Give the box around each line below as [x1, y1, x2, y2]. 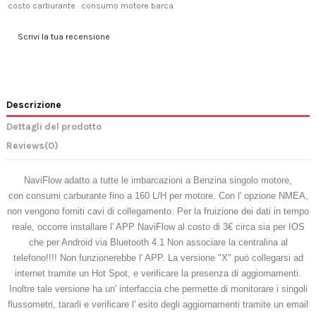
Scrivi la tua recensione [18, 31, 110, 42]
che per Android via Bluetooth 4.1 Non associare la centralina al [28, 237, 288, 248]
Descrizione [6, 98, 61, 110]
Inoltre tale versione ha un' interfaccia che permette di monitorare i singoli [8, 284, 308, 295]
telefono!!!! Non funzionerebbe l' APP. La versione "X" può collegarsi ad [13, 253, 303, 264]
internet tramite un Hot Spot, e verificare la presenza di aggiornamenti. [15, 268, 301, 279]
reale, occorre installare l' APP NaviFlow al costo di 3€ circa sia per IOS [11, 221, 305, 233]
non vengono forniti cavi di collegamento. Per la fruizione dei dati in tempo [7, 206, 309, 217]
